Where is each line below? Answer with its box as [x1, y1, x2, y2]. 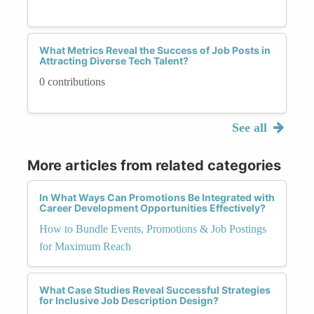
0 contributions [39, 75, 105, 88]
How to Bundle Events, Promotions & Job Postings [39, 222, 266, 235]
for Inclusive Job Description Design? [39, 294, 219, 306]
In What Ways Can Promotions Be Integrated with [39, 191, 275, 203]
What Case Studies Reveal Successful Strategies [39, 283, 271, 296]
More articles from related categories [27, 156, 281, 174]
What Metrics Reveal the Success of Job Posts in [39, 43, 271, 56]
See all [231, 120, 271, 135]
